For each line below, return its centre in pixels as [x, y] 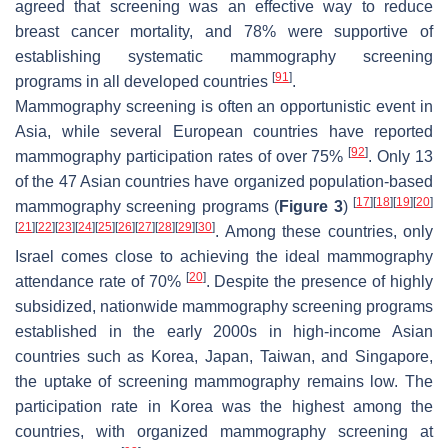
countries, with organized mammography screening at [224, 432]
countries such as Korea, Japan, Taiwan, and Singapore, [224, 357]
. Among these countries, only [324, 232]
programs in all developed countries [143, 82]
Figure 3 [311, 207]
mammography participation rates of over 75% [182, 157]
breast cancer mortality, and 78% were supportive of [224, 32]
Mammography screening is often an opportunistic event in [224, 107]
